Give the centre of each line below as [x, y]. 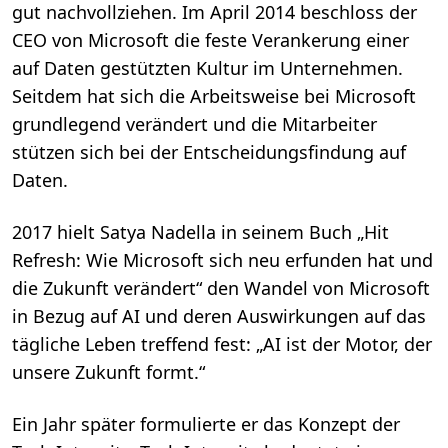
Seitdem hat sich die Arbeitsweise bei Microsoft [214, 96]
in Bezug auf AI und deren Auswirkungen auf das [219, 316]
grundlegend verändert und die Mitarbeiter [194, 124]
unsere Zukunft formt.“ [108, 372]
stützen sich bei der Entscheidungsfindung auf [209, 152]
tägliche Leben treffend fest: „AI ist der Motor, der [222, 344]
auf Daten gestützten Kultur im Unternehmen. [207, 68]
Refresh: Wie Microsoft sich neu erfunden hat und [222, 260]
